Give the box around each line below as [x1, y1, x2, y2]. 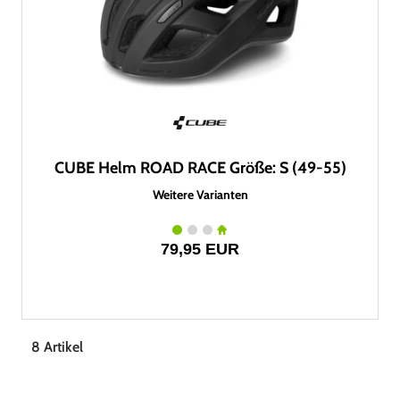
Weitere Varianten [152, 187, 248, 203]
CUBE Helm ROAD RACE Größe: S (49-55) [54, 158, 346, 178]
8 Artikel [31, 338, 83, 355]
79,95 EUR [161, 240, 239, 258]
